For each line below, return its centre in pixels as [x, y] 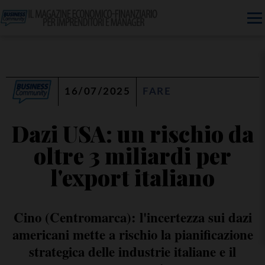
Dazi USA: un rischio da [132, 133]
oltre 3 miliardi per [132, 155]
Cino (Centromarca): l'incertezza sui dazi [132, 217]
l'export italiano [132, 177]
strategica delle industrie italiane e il [132, 252]
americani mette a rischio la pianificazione [132, 235]
